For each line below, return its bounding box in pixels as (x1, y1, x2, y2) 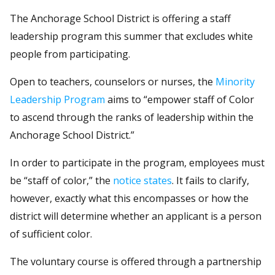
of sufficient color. (10, 227, 92, 241)
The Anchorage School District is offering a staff (10, 11, 231, 25)
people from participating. (10, 47, 130, 61)
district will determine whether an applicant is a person (10, 209, 261, 223)
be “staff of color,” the (10, 173, 113, 187)
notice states (113, 173, 172, 187)
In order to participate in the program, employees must (10, 155, 265, 169)
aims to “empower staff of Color (105, 92, 254, 106)
